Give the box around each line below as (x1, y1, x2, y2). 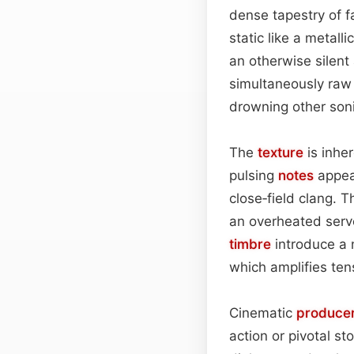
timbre (229, 235, 271, 252)
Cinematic (229, 304, 296, 321)
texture (258, 144, 303, 160)
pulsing (229, 167, 278, 183)
